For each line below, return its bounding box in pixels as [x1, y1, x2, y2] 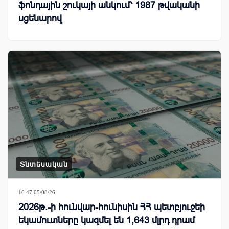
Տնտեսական [20, 159, 68, 168]
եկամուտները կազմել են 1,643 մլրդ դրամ [18, 215, 195, 225]
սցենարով [18, 13, 62, 24]
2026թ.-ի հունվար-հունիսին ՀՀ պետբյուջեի [18, 201, 205, 212]
